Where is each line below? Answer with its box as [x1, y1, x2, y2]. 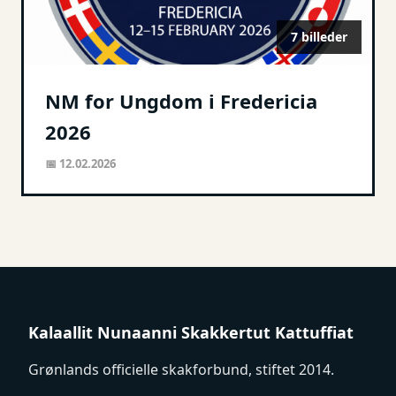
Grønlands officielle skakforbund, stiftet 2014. [28, 360, 334, 379]
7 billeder [291, 28, 347, 45]
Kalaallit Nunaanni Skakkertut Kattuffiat [28, 322, 354, 343]
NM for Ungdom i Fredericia [45, 88, 317, 114]
